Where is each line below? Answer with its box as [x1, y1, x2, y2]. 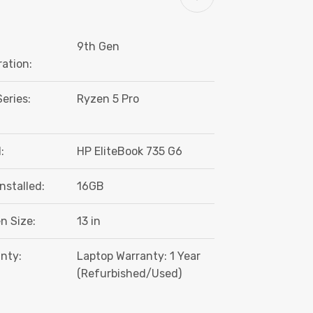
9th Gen [76, 40, 119, 54]
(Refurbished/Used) [76, 267, 182, 281]
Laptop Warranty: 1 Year [76, 249, 201, 263]
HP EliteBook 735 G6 [76, 145, 182, 159]
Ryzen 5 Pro [76, 92, 139, 106]
